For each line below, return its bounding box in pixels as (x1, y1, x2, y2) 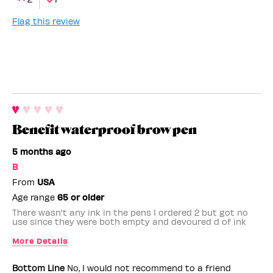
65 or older (57, 191, 104, 202)
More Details (12, 235, 68, 245)
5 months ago (12, 146, 71, 157)
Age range (12, 191, 57, 202)
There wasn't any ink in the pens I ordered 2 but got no (12, 207, 248, 218)
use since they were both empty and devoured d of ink (12, 216, 246, 227)
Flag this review (12, 15, 80, 26)
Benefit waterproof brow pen (12, 122, 197, 137)
